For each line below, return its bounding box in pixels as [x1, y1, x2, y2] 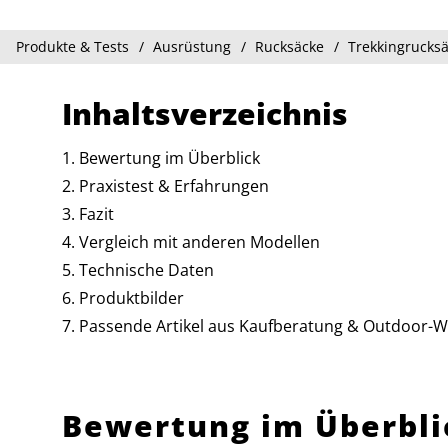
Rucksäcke [255, 37, 324, 56]
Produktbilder [79, 287, 184, 309]
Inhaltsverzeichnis [62, 93, 348, 134]
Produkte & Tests [16, 37, 129, 56]
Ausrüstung [153, 37, 231, 56]
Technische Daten [79, 259, 214, 281]
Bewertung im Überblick [79, 147, 260, 169]
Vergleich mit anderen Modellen [79, 231, 320, 253]
